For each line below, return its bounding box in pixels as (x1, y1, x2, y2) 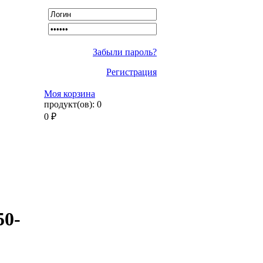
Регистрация (106, 67, 157, 77)
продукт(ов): (44, 99, 97, 109)
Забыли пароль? (93, 47, 157, 57)
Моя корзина (44, 89, 95, 99)
